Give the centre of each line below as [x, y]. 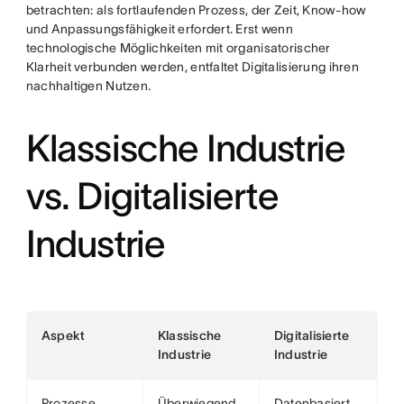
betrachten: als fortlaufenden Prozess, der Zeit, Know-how [196, 10]
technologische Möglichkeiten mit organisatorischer [178, 48]
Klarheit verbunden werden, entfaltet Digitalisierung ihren [192, 67]
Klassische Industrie [186, 148]
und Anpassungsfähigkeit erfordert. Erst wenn [159, 29]
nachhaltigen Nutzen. [88, 86]
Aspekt [63, 336]
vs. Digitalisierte [152, 196]
